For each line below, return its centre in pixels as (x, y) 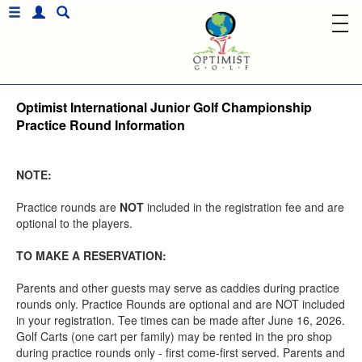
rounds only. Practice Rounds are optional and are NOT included (181, 304)
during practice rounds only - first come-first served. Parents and (181, 352)
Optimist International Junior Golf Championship (164, 107)
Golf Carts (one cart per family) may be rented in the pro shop (174, 336)
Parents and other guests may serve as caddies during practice (178, 288)
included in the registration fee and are (244, 207)
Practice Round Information (101, 125)
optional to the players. (74, 223)
